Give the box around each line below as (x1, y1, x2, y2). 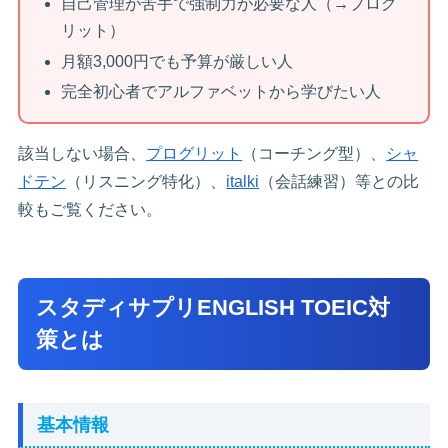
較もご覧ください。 (18, 200, 163, 218)
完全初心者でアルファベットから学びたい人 (60, 82, 381, 100)
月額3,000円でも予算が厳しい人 (60, 52, 293, 70)
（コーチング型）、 (242, 144, 387, 162)
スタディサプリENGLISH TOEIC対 (36, 294, 391, 320)
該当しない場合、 (18, 144, 147, 162)
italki (226, 172, 260, 190)
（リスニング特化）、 (66, 172, 227, 190)
